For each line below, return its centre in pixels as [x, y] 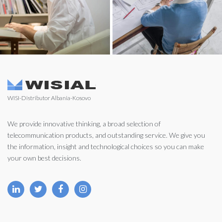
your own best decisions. [44, 158]
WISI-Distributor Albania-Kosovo [49, 98]
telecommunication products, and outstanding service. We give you [106, 135]
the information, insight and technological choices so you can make [106, 146]
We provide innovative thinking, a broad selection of [84, 124]
